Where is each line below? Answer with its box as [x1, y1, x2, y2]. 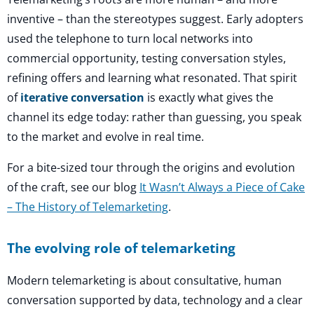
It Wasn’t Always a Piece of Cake [139, 179, 305, 195]
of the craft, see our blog [7, 179, 139, 195]
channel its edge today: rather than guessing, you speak [7, 109, 301, 125]
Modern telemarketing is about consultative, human [7, 272, 282, 288]
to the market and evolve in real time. [7, 129, 204, 145]
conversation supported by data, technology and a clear [7, 292, 303, 308]
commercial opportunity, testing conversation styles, [7, 50, 286, 67]
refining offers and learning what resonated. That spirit [7, 70, 297, 86]
